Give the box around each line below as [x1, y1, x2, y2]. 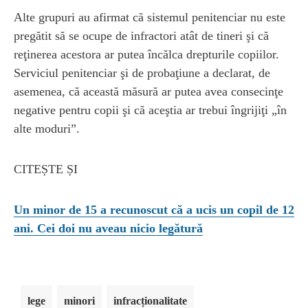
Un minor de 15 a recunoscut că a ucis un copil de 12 [14, 202, 294, 217]
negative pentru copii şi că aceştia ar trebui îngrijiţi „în [14, 102, 287, 117]
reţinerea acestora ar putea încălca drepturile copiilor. [14, 47, 279, 61]
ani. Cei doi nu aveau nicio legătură [14, 221, 203, 235]
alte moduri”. [14, 121, 80, 135]
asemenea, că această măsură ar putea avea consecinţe [14, 84, 283, 98]
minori [64, 294, 95, 307]
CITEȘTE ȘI [14, 162, 78, 176]
